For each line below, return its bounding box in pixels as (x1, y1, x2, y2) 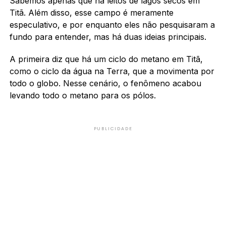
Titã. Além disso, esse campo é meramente (9, 7, 174, 18)
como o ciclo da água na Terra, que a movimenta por (9, 66, 214, 76)
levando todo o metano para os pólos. (9, 90, 156, 100)
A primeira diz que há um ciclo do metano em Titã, (9, 53, 203, 64)
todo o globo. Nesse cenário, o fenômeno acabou (9, 78, 201, 88)
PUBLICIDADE (93, 125, 133, 132)
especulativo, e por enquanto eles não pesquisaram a (9, 19, 215, 30)
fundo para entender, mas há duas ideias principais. (9, 31, 209, 42)
